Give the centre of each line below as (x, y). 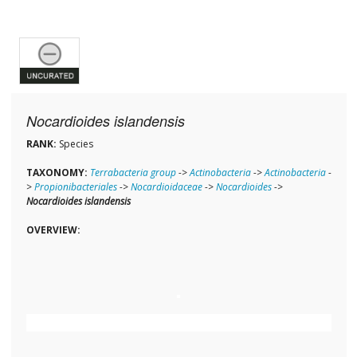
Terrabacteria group (133, 173)
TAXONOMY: (57, 173)
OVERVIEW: (53, 230)
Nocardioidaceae (166, 187)
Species (75, 144)
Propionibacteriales (75, 187)
